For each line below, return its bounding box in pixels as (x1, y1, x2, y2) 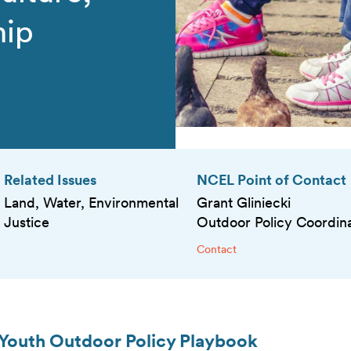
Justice (3, 214, 49, 231)
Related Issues (3, 171, 96, 188)
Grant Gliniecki (197, 194, 291, 212)
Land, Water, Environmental (3, 194, 179, 212)
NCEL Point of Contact (197, 171, 347, 188)
